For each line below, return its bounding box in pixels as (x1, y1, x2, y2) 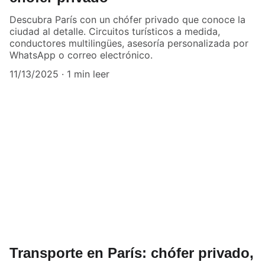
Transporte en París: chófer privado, (9, 245, 254, 261)
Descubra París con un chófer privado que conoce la (9, 13, 245, 25)
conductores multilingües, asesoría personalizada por (9, 37, 248, 49)
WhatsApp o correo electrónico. (9, 49, 153, 61)
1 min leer (67, 67, 109, 80)
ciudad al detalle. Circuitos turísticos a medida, (9, 25, 220, 37)
